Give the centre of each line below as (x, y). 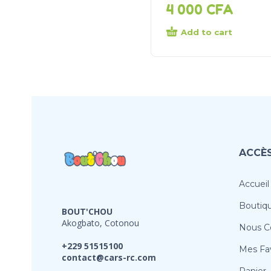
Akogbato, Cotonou (100, 223)
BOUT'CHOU (87, 211)
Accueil (254, 184)
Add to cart (207, 32)
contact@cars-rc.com (109, 257)
